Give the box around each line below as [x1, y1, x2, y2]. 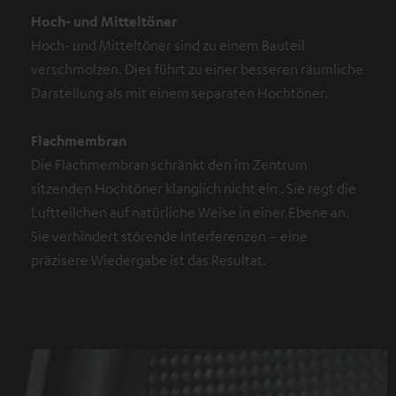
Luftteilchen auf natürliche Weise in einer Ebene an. [31, 202, 349, 221]
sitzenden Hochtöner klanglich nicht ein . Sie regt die [31, 179, 356, 197]
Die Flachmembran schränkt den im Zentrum [31, 155, 308, 173]
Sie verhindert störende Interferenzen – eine [31, 226, 308, 245]
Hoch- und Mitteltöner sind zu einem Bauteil [31, 35, 305, 54]
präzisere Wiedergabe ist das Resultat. [31, 250, 266, 269]
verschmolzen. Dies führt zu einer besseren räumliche [31, 59, 363, 78]
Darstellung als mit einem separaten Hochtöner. [31, 83, 328, 102]
